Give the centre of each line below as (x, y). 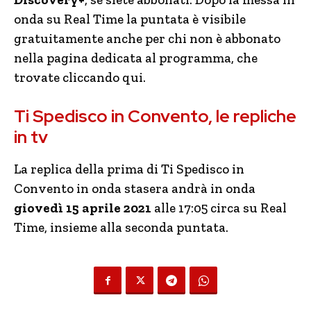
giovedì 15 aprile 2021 (83, 208)
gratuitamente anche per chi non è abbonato (147, 39)
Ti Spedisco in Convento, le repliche (155, 116)
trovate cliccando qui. (80, 77)
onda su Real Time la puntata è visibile (130, 19)
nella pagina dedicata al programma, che (136, 58)
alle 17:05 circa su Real (219, 208)
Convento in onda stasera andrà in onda (135, 188)
